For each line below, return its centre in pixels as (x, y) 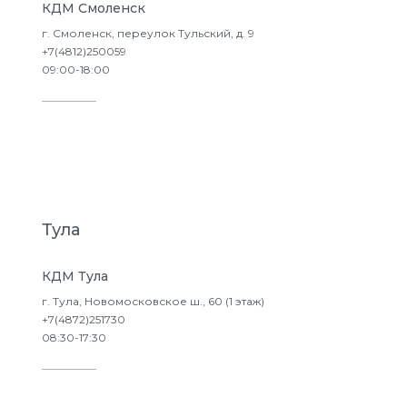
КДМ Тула (75, 276)
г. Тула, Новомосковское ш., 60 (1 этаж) (153, 301)
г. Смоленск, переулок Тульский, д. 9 (148, 33)
